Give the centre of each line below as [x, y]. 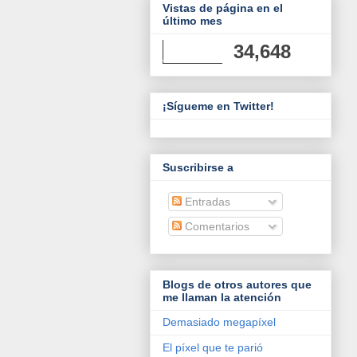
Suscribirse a [198, 168]
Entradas [206, 202]
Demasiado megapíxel [219, 322]
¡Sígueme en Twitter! [218, 106]
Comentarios [216, 227]
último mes [192, 20]
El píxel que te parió [213, 347]
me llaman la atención [222, 297]
